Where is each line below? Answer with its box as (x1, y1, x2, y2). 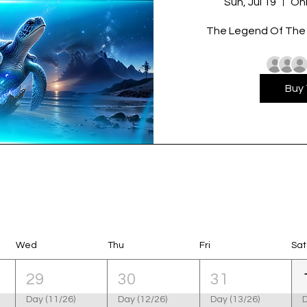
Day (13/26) (210, 294, 260, 304)
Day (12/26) (118, 294, 168, 304)
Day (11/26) (26, 294, 76, 304)
